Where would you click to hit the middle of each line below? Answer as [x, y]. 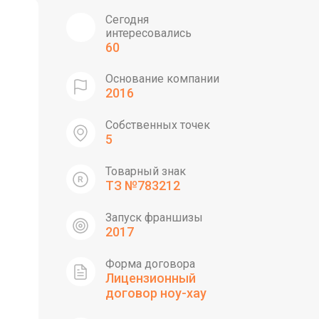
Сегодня [127, 20]
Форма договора [150, 264]
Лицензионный [150, 278]
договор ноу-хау [156, 293]
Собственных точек [157, 125]
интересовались [148, 33]
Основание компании [162, 79]
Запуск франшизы [154, 218]
